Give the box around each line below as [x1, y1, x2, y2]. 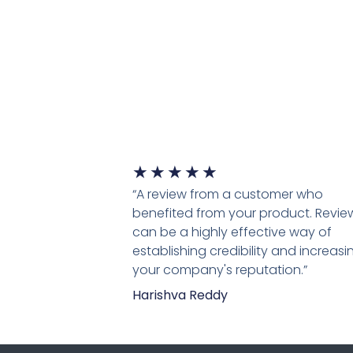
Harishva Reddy [132, 286, 228, 305]
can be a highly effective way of [132, 223, 332, 242]
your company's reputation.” [132, 261, 307, 280]
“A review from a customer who [132, 185, 323, 204]
